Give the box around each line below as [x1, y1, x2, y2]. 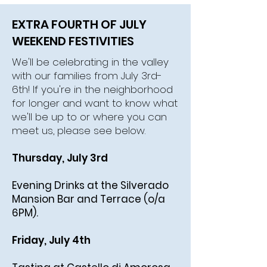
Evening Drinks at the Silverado [12, 178, 169, 193]
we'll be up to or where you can [12, 110, 167, 124]
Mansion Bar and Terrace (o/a [12, 192, 165, 206]
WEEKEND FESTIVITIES [12, 33, 134, 49]
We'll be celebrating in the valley [12, 55, 169, 69]
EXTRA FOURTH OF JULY [12, 16, 147, 33]
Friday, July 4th [12, 233, 93, 247]
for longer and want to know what [12, 96, 178, 110]
